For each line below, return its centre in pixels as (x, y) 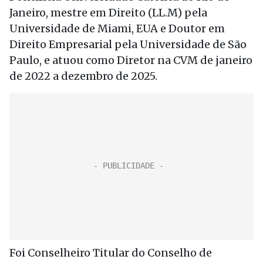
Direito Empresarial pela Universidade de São (128, 44)
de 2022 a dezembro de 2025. (83, 76)
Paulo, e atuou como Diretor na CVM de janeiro (131, 60)
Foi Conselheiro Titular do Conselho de (111, 253)
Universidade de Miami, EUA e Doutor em (117, 28)
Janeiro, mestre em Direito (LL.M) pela (108, 13)
